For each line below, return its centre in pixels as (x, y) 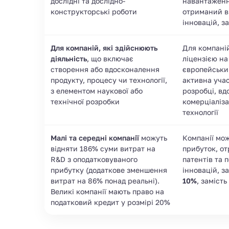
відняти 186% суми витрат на (103, 148)
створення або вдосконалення (105, 69)
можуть (153, 138)
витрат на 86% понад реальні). (105, 180)
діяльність (69, 58)
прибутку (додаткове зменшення (109, 170)
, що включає (110, 58)
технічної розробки (85, 101)
